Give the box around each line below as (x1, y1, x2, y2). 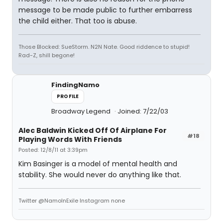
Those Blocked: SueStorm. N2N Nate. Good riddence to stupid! (18, 43, 190, 51)
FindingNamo (51, 80, 100, 90)
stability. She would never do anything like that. (18, 170, 181, 180)
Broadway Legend (51, 107, 112, 116)
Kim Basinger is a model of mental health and (18, 159, 177, 169)
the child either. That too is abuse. (18, 16, 137, 26)
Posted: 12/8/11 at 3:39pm (18, 146, 88, 154)
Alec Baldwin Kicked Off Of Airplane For (18, 125, 167, 135)
